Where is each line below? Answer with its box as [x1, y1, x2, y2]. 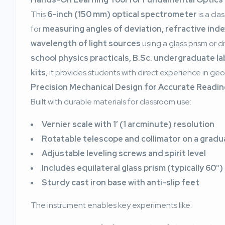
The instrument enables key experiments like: [31, 200, 192, 211]
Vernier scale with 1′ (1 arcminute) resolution [42, 119, 214, 130]
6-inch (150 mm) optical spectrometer [47, 9, 197, 20]
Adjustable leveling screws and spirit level [42, 148, 206, 159]
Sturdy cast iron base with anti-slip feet [42, 177, 199, 188]
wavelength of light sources [31, 38, 141, 49]
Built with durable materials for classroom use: [31, 96, 191, 107]
